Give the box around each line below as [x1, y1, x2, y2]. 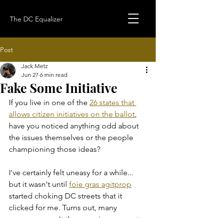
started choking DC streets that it [9, 191, 124, 200]
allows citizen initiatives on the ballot [9, 109, 135, 119]
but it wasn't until [9, 180, 69, 189]
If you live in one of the [9, 98, 90, 107]
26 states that [90, 98, 136, 107]
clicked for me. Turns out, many [9, 203, 119, 212]
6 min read [40, 71, 67, 78]
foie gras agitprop [69, 180, 131, 189]
